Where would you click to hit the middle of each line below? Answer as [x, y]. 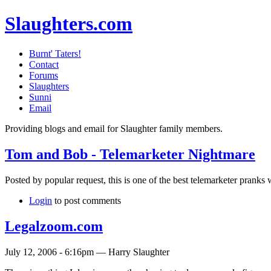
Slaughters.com [69, 24]
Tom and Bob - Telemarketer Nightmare [130, 154]
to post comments [87, 200]
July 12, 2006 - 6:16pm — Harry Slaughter [87, 252]
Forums [44, 75]
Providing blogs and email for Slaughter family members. [114, 128]
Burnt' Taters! [55, 53]
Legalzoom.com [54, 226]
